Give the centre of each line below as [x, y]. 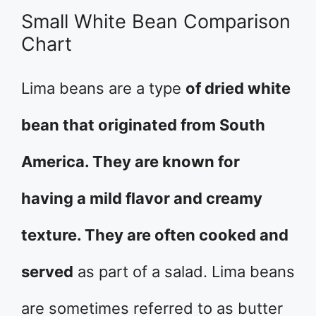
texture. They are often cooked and [155, 235]
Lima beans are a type [103, 88]
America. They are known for [130, 162]
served [47, 272]
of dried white [238, 88]
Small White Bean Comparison [156, 22]
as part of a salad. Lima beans [184, 272]
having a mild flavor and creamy [142, 198]
